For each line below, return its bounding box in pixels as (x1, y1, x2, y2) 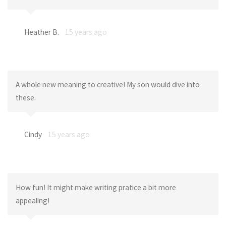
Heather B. (24, 27, 59, 37)
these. (15, 93, 36, 103)
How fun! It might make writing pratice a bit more (15, 182, 176, 192)
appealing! (15, 195, 49, 205)
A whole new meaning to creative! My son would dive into (15, 80, 200, 90)
